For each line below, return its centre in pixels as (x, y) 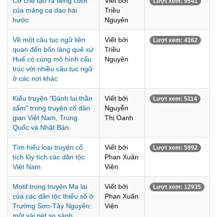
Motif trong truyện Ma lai (50, 186)
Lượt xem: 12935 (177, 187)
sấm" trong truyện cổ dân (51, 108)
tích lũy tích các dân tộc (49, 157)
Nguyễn (116, 108)
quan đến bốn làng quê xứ (53, 49)
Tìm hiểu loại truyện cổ (48, 147)
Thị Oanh (119, 118)
